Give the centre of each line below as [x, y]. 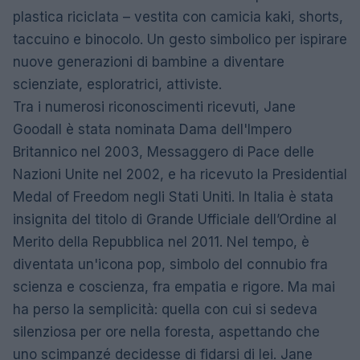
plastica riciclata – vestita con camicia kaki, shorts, [178, 16]
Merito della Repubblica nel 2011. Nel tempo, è [161, 241]
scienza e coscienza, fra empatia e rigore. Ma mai [174, 286]
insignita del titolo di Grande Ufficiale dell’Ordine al [175, 219]
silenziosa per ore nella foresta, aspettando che [166, 331]
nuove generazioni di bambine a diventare [149, 61]
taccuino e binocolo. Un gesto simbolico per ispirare [180, 39]
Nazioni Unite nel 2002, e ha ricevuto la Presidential [180, 174]
